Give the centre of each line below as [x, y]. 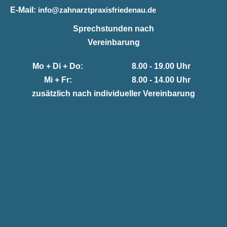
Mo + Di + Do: [58, 66]
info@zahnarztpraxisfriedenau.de [97, 10]
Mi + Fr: [58, 80]
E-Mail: [23, 10]
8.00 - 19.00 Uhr [161, 66]
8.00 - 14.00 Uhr [161, 80]
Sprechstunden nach [113, 28]
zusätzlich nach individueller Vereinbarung [113, 93]
